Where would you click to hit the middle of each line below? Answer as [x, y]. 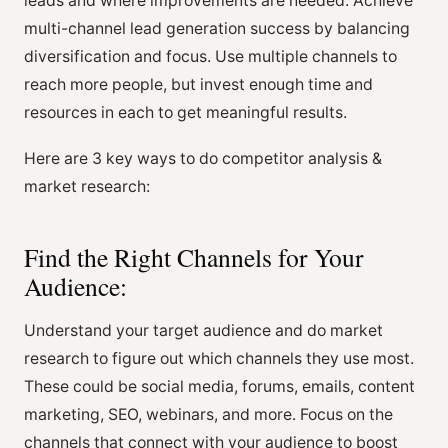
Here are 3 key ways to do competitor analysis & [203, 158]
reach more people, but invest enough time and [198, 84]
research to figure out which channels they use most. [219, 358]
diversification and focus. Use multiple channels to [210, 56]
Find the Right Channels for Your [194, 256]
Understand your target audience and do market [203, 330]
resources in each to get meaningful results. [185, 112]
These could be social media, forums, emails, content [219, 386]
